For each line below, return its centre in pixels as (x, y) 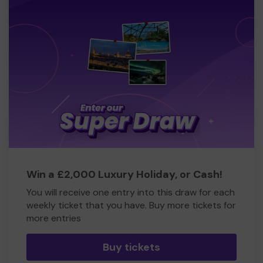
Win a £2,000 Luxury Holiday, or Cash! (124, 175)
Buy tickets (131, 247)
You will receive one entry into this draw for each (131, 193)
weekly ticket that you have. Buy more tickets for (131, 205)
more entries (54, 218)
